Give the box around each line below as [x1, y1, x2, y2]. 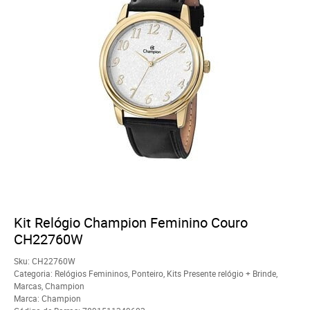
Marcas [14, 280, 42, 291]
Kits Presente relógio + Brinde [167, 267, 276, 279]
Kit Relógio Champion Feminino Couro [14, 212, 248, 232]
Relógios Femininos [55, 267, 128, 279]
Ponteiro [131, 267, 163, 279]
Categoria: [14, 267, 53, 279]
